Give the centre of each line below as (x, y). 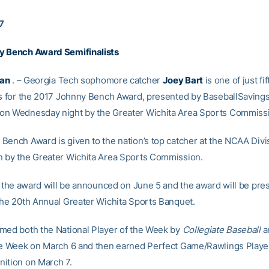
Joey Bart (183, 80)
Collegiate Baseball (221, 230)
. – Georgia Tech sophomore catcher (86, 80)
